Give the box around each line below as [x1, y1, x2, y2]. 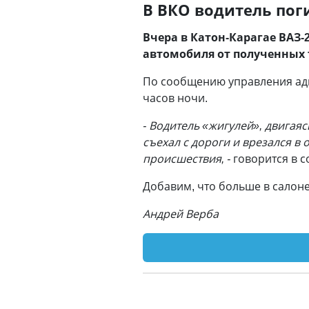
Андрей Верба [143, 206, 219, 221]
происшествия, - [143, 151, 230, 166]
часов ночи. [143, 90, 208, 106]
